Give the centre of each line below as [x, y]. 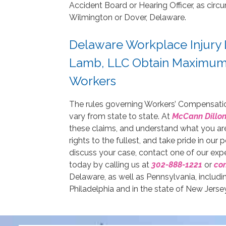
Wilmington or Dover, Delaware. [128, 17]
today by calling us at [110, 164]
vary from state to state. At [121, 116]
